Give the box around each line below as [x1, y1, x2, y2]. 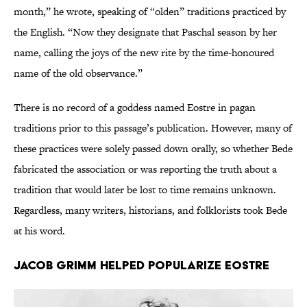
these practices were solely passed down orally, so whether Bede [14, 141, 293, 156]
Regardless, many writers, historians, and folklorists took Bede [14, 203, 287, 218]
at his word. [14, 223, 65, 238]
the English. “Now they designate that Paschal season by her [14, 25, 277, 40]
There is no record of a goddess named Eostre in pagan [14, 100, 256, 115]
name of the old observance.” [14, 66, 145, 81]
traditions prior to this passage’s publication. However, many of [14, 121, 292, 136]
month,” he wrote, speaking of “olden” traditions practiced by [14, 4, 286, 19]
